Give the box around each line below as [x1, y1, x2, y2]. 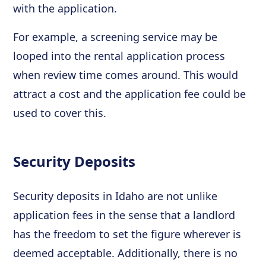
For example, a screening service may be [13, 29, 218, 44]
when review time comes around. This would [13, 67, 239, 82]
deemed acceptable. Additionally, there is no [13, 245, 238, 260]
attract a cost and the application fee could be [13, 86, 246, 101]
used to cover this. [13, 105, 107, 120]
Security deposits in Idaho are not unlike [13, 188, 218, 203]
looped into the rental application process [13, 48, 226, 63]
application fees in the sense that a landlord [13, 207, 236, 222]
